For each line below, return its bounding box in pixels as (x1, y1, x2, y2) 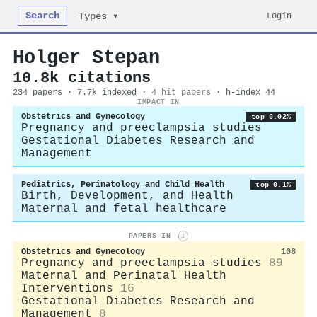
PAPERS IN (128, 231, 175, 241)
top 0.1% (255, 180, 291, 189)
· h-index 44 (216, 88, 275, 98)
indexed (102, 88, 137, 98)
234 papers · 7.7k (13, 88, 102, 98)
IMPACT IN (137, 98, 180, 106)
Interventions (21, 282, 113, 295)
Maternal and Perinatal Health (21, 269, 226, 282)
